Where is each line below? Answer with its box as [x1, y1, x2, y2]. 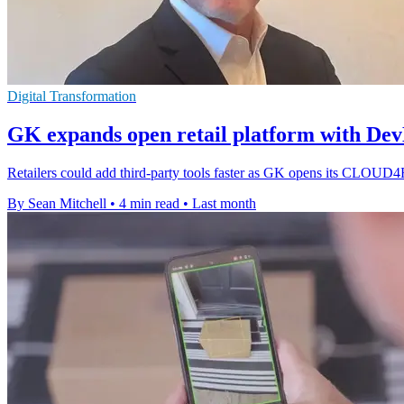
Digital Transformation [7, 88, 136, 105]
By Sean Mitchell [7, 196, 106, 211]
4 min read [119, 196, 179, 211]
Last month [192, 196, 256, 211]
